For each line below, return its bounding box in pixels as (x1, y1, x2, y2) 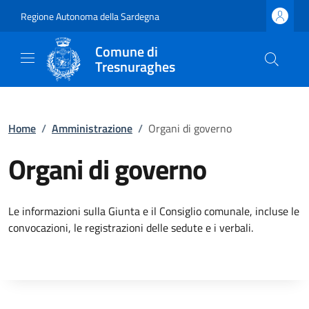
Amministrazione (52, 120, 132, 137)
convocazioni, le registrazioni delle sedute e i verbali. (8, 219, 253, 236)
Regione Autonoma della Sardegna (21, 8, 159, 23)
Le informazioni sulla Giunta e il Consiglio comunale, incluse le (8, 203, 299, 219)
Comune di (95, 41, 159, 62)
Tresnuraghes (95, 56, 176, 77)
